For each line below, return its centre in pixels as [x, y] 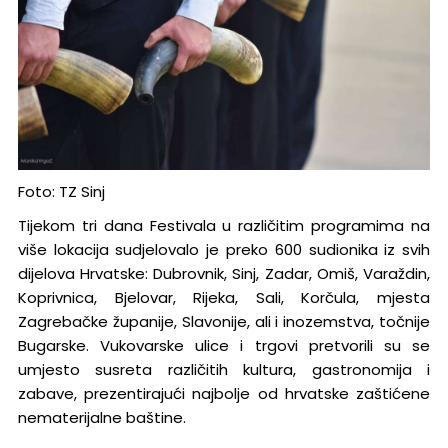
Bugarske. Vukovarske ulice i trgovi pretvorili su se [224, 345]
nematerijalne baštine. [101, 417]
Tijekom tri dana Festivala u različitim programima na [224, 225]
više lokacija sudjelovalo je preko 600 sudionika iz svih [224, 249]
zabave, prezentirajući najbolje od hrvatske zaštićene [224, 393]
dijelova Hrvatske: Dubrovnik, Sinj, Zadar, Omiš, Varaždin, [224, 273]
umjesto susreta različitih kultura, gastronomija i [224, 369]
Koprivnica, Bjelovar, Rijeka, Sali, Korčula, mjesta [224, 297]
